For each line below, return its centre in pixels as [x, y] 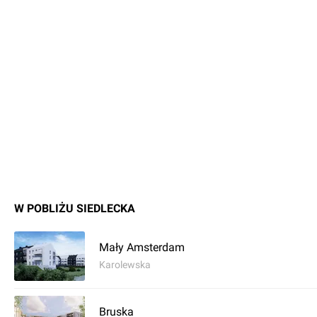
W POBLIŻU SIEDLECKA [75, 208]
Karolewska [125, 265]
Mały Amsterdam [142, 247]
